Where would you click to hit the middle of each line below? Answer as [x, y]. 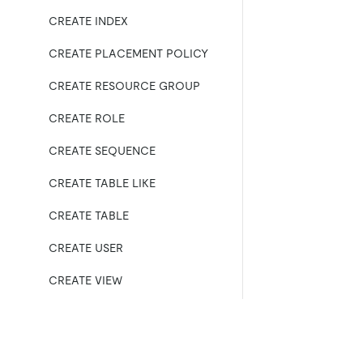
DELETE [69, 345]
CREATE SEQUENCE [102, 151]
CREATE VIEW [85, 280]
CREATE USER [86, 248]
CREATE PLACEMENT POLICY [128, 53]
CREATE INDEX [88, 21]
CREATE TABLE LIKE [102, 183]
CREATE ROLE [87, 118]
